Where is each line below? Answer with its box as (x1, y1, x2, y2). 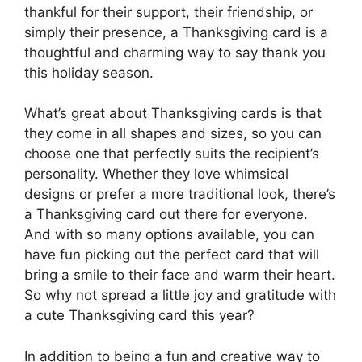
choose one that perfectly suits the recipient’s (24, 145, 319, 162)
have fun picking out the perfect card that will (24, 246, 319, 263)
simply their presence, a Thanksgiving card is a (24, 23, 328, 40)
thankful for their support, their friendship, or (24, 3, 313, 20)
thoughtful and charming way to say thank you (24, 44, 326, 61)
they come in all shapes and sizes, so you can (24, 125, 322, 142)
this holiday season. (24, 64, 154, 81)
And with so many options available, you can (24, 226, 314, 243)
